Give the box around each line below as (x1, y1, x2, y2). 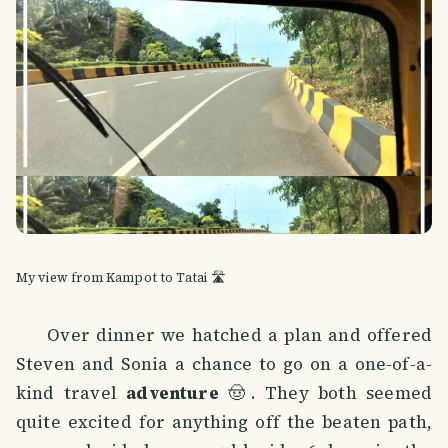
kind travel (16, 380, 127, 405)
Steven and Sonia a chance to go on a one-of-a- (16, 351, 432, 376)
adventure (126, 380, 219, 405)
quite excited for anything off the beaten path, (16, 409, 432, 434)
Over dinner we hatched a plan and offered (16, 322, 432, 347)
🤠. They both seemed (218, 380, 432, 405)
